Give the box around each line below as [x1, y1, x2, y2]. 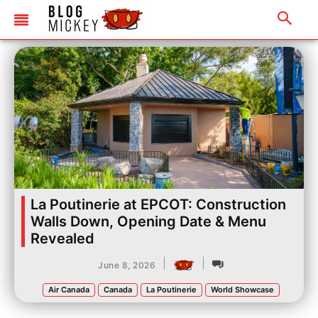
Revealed [31, 230, 94, 247]
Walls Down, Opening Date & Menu [31, 213, 266, 230]
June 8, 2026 [98, 259, 155, 270]
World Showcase [211, 285, 274, 295]
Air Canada [48, 285, 89, 295]
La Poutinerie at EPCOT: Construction [31, 196, 286, 213]
